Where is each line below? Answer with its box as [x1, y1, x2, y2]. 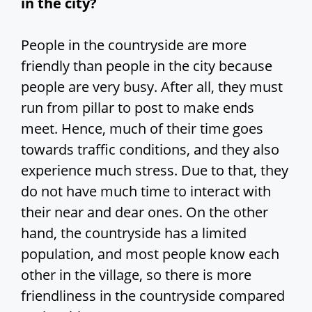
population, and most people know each [21, 244, 279, 263]
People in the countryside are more [21, 35, 247, 54]
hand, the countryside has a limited [21, 223, 247, 242]
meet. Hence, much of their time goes [21, 118, 263, 138]
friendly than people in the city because [21, 56, 272, 75]
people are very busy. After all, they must [21, 77, 283, 96]
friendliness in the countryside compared [21, 286, 285, 305]
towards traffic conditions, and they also [21, 139, 279, 159]
